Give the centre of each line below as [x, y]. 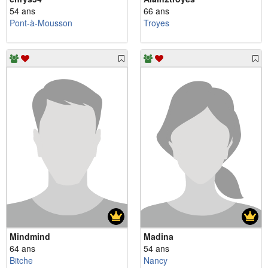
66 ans [156, 10]
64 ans [22, 248]
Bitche [21, 260]
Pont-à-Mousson [41, 22]
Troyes [156, 22]
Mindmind [30, 236]
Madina [159, 236]
